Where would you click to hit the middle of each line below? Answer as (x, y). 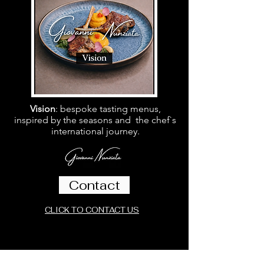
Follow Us (47, 253)
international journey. (95, 131)
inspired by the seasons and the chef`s (95, 120)
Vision (42, 109)
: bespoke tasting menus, (108, 109)
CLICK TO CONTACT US (92, 210)
